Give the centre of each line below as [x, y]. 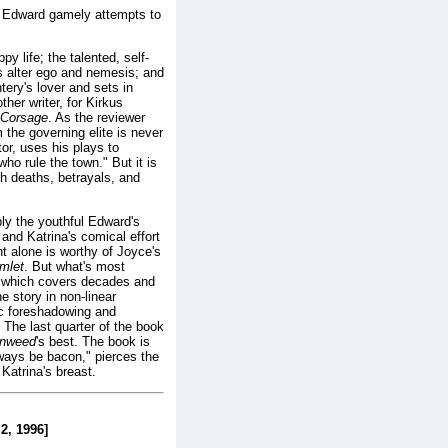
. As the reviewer [96, 118]
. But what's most [74, 266]
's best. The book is [93, 341]
